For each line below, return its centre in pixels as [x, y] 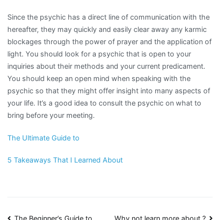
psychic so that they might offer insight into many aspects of [109, 91]
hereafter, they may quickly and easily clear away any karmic [107, 29]
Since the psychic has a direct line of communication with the [109, 17]
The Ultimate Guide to [43, 137]
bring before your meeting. [51, 115]
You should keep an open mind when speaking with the [99, 79]
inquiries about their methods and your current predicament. [106, 66]
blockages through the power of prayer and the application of [110, 42]
